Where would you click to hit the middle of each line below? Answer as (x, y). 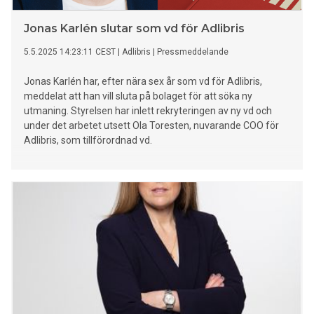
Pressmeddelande (193, 52)
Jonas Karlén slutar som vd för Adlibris (134, 29)
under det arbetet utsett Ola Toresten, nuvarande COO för (151, 126)
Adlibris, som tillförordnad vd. (88, 141)
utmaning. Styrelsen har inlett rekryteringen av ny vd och (148, 111)
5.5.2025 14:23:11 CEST (70, 52)
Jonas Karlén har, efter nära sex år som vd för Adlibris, (143, 82)
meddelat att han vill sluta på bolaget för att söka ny (138, 96)
